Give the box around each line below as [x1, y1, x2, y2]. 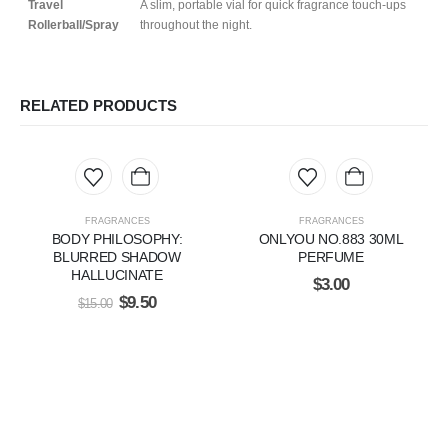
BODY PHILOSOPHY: [51, 231, 183, 248]
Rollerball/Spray [28, 18, 119, 33]
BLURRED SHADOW [53, 249, 181, 266]
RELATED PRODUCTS [20, 97, 177, 114]
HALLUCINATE [71, 267, 163, 284]
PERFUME [298, 249, 364, 266]
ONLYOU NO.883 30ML [258, 231, 404, 248]
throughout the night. [140, 18, 252, 33]
